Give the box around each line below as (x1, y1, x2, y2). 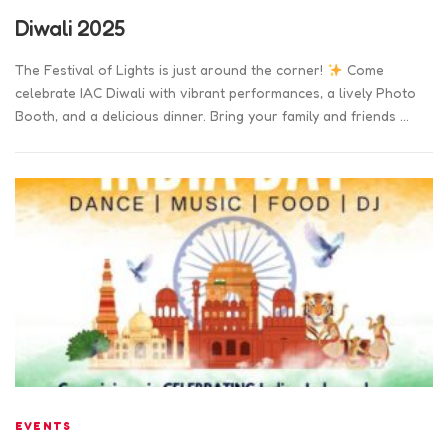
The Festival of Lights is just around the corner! (15, 61, 327, 79)
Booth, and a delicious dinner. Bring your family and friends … (15, 107, 409, 125)
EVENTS (15, 419, 72, 434)
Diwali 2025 (15, 15, 125, 42)
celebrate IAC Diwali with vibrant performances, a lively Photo (15, 84, 416, 102)
